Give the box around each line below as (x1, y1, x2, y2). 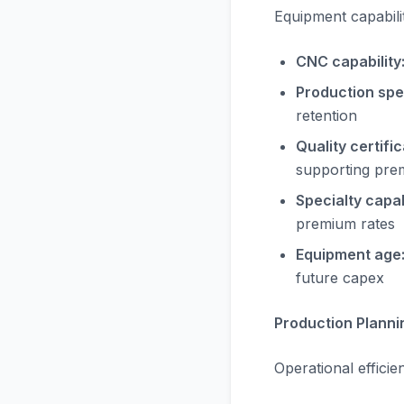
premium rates (296, 215, 395, 233)
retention (296, 106, 357, 124)
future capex (296, 269, 384, 287)
